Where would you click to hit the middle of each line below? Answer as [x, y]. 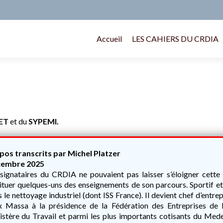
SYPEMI [43, 121]
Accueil [109, 39]
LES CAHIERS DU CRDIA [175, 39]
